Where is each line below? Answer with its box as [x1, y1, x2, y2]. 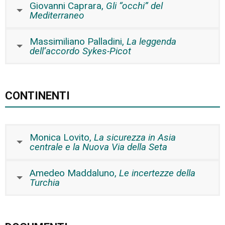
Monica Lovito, [30, 131, 94, 143]
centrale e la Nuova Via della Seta [30, 141, 167, 153]
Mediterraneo [30, 9, 84, 21]
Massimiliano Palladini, [30, 35, 127, 47]
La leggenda [127, 35, 176, 47]
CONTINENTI [5, 89, 70, 102]
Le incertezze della [119, 167, 195, 179]
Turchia [30, 176, 60, 188]
